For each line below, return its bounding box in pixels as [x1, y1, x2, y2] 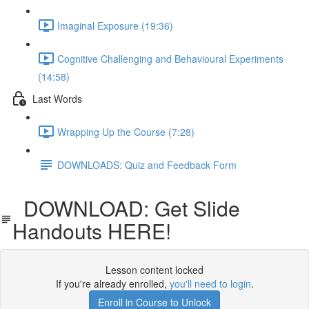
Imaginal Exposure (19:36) [57, 18, 173, 32]
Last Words [32, 91, 82, 106]
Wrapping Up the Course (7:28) [57, 124, 195, 139]
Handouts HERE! [12, 216, 172, 246]
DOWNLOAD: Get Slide [12, 193, 241, 223]
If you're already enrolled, [55, 277, 170, 290]
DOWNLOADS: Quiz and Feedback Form [57, 157, 237, 172]
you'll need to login [169, 277, 251, 290]
